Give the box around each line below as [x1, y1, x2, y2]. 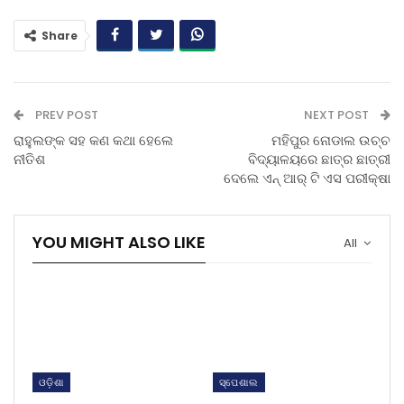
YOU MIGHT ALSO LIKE [32, 231, 206, 254]
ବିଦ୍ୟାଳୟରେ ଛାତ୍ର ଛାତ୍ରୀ [248, 150, 390, 170]
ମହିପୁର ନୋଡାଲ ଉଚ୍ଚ [271, 131, 390, 151]
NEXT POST [304, 106, 372, 124]
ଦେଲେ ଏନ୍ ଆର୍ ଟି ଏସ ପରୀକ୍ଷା [224, 169, 390, 188]
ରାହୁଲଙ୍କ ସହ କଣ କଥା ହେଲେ [14, 131, 173, 151]
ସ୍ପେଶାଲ [219, 375, 259, 390]
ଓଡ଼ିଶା [39, 375, 65, 390]
